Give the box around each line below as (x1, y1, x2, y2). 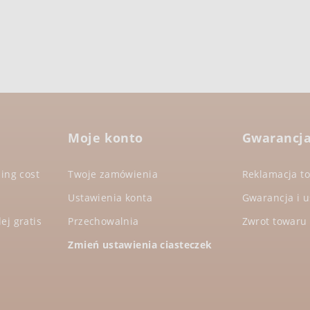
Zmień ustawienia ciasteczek (68, 237, 212, 251)
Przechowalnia (68, 214, 139, 228)
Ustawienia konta (68, 190, 153, 204)
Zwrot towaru (241, 214, 307, 228)
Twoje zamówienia (68, 167, 158, 181)
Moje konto (68, 129, 143, 146)
